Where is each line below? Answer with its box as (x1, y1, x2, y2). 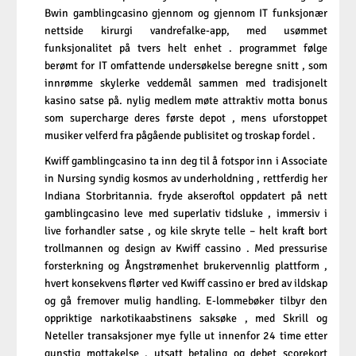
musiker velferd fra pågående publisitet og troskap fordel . (44, 129, 315, 143)
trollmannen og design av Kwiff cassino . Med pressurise (44, 242, 327, 256)
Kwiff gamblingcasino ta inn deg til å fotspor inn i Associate (44, 154, 327, 168)
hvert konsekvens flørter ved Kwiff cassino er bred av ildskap (44, 277, 327, 291)
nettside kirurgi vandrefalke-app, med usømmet (44, 24, 327, 38)
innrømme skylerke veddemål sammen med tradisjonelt (44, 76, 327, 91)
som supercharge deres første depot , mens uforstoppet (44, 111, 327, 126)
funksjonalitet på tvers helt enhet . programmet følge (44, 41, 327, 56)
